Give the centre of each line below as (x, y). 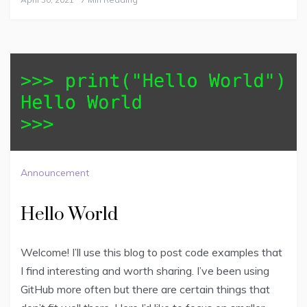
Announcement (55, 172)
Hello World (69, 214)
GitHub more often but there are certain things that (145, 289)
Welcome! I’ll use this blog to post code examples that (151, 252)
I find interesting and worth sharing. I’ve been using (145, 270)
